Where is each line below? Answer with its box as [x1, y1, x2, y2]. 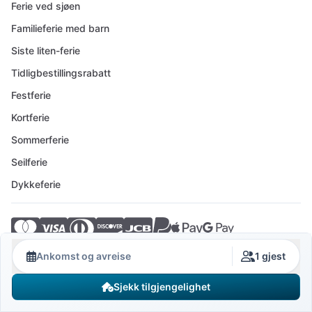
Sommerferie [11, 134, 69, 146]
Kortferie [11, 111, 49, 123]
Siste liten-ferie [11, 45, 80, 56]
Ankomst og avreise [36, 250, 131, 262]
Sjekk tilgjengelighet [114, 281, 211, 292]
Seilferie [11, 156, 47, 168]
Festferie [11, 89, 51, 101]
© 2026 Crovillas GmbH [213, 244, 301, 254]
